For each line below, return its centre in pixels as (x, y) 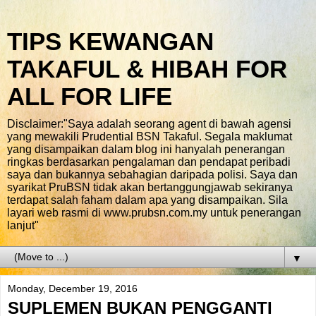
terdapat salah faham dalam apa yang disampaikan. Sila (147, 200)
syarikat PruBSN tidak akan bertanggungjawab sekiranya (150, 187)
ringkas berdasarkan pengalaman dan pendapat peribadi (149, 162)
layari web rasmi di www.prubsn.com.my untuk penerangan (154, 213)
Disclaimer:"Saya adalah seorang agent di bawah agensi (149, 124)
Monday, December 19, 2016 (73, 288)
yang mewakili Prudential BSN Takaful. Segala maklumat (150, 136)
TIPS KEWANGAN (110, 42)
